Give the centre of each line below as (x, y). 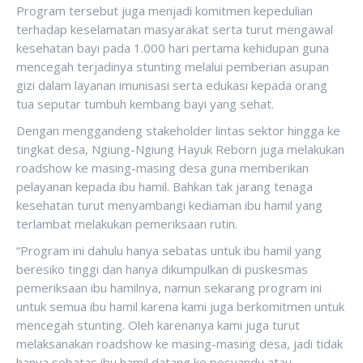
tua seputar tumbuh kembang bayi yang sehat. (145, 104)
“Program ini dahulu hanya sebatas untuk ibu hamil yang (169, 250)
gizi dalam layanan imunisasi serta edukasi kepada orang (172, 85)
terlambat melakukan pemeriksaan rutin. (127, 224)
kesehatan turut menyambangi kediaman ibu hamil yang (169, 205)
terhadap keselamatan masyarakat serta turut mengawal (175, 29)
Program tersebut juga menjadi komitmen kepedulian (164, 11)
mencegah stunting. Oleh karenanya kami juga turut (158, 325)
